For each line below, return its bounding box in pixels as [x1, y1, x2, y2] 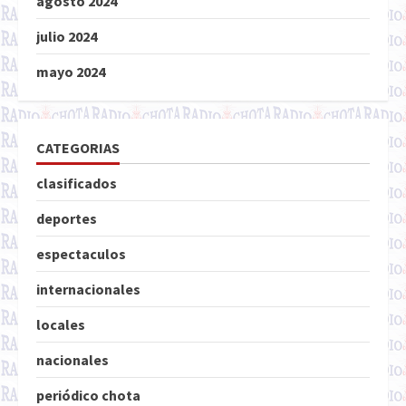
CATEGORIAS [36, 139, 120, 158]
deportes [36, 209, 97, 228]
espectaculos [36, 245, 126, 264]
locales [36, 315, 85, 334]
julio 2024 [36, 27, 97, 46]
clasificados [36, 174, 117, 193]
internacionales [36, 280, 140, 299]
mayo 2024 [36, 63, 105, 82]
